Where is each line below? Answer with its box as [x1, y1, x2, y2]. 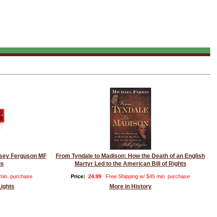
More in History [109, 183, 152, 190]
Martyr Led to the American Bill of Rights [74, 160, 186, 167]
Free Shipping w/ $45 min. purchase [106, 173, 190, 179]
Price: [71, 173, 88, 179]
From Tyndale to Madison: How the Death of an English [56, 153, 205, 159]
